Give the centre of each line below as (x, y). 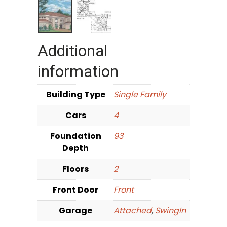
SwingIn (171, 211)
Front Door (75, 190)
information (78, 72)
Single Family (140, 95)
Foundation (75, 136)
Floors (75, 169)
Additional (72, 51)
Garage (75, 211)
